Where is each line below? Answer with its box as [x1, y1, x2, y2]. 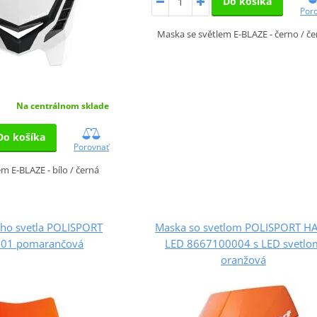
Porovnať [74, 140, 109, 153]
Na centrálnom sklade [16, 99, 109, 112]
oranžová [220, 252, 266, 267]
